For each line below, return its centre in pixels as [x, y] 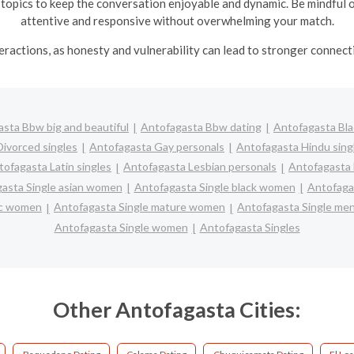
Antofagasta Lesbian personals [200, 167]
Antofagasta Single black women [215, 186]
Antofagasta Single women [121, 227]
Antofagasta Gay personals [157, 146]
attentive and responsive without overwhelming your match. [177, 20]
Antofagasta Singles [250, 227]
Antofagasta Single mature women [139, 207]
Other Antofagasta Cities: [177, 310]
